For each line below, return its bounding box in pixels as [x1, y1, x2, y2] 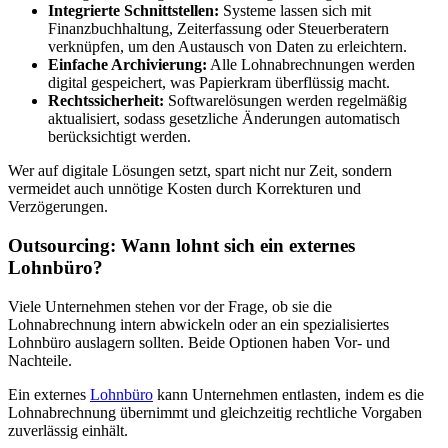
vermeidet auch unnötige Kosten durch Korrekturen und [8, 180, 361, 198]
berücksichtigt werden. [48, 128, 191, 146]
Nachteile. [8, 351, 72, 369]
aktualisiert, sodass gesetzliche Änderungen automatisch [48, 110, 400, 128]
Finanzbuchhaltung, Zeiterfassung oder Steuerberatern [48, 20, 389, 38]
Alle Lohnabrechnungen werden [207, 56, 415, 74]
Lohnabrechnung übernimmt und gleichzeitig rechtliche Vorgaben [8, 403, 422, 421]
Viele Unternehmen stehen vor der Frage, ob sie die [8, 297, 332, 315]
